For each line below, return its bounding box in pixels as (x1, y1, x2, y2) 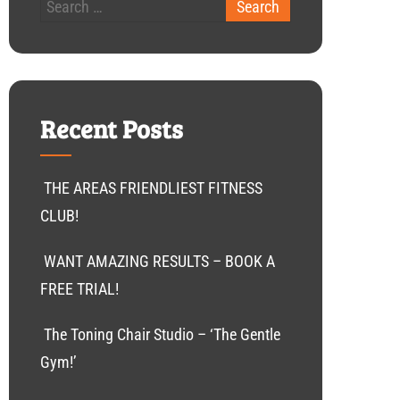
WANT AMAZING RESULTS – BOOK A (44, 252, 275, 271)
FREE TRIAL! (40, 279, 119, 298)
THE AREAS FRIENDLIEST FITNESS (44, 179, 262, 197)
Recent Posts (40, 112, 183, 146)
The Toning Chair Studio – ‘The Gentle (44, 325, 280, 344)
